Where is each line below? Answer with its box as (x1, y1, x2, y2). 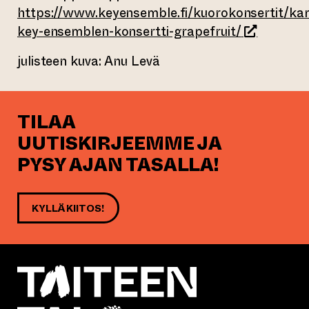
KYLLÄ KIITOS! (32, 201, 104, 215)
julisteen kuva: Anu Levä (17, 52, 160, 70)
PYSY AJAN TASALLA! (17, 152, 219, 178)
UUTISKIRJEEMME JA (17, 131, 222, 157)
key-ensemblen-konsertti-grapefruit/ (17, 22, 241, 41)
